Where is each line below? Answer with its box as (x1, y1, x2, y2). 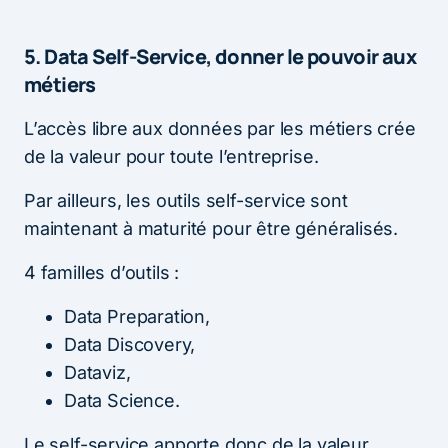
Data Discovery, (64, 334, 196, 356)
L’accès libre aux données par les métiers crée (24, 118, 416, 140)
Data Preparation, (64, 306, 210, 328)
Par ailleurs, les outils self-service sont (24, 190, 348, 212)
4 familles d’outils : (24, 262, 180, 284)
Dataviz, (64, 362, 131, 384)
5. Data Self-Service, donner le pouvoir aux (24, 43, 417, 71)
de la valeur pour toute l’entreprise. (24, 146, 319, 168)
